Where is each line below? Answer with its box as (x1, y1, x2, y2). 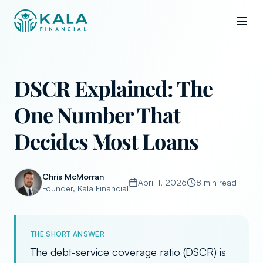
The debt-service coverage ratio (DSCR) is (31, 245, 226, 258)
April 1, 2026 (138, 177, 187, 187)
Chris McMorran (42, 171, 104, 181)
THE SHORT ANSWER (31, 230, 104, 238)
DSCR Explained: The (14, 74, 213, 102)
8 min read (196, 177, 237, 187)
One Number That (14, 100, 181, 129)
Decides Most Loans (14, 127, 198, 155)
